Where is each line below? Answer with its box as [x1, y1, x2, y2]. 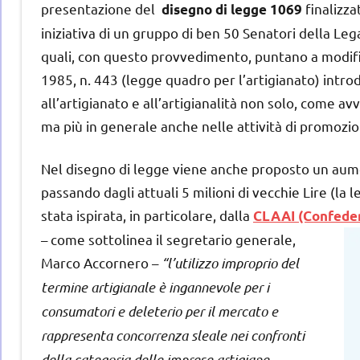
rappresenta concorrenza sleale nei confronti [41, 325, 305, 344]
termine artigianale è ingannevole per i [41, 277, 269, 296]
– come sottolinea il [41, 230, 166, 247]
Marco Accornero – [41, 253, 162, 271]
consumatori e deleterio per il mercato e [41, 301, 278, 320]
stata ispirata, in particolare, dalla [41, 206, 253, 223]
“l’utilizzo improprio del [162, 253, 299, 272]
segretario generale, [166, 230, 296, 247]
